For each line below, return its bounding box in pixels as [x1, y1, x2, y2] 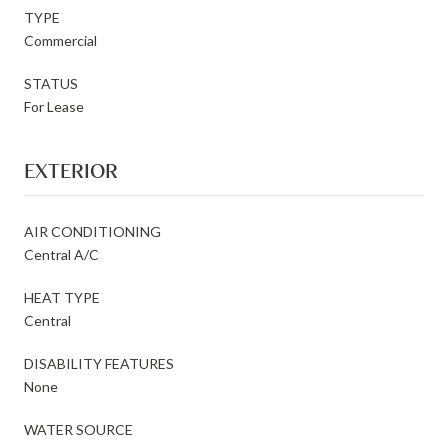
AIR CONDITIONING [24, 222, 161, 240]
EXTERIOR [24, 157, 118, 183]
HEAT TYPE [24, 288, 100, 306]
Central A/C [24, 245, 99, 263]
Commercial [24, 31, 97, 49]
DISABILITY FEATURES [24, 354, 174, 372]
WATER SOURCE [24, 420, 133, 438]
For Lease [24, 97, 84, 115]
